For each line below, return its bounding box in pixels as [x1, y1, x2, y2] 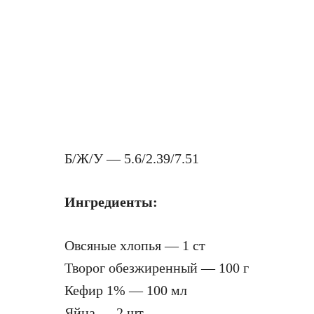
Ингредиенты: [64, 194, 158, 210]
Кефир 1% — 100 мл [64, 282, 187, 298]
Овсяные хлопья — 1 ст [64, 238, 205, 253]
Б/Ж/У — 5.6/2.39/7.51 [64, 151, 199, 166]
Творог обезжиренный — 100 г [64, 260, 249, 275]
